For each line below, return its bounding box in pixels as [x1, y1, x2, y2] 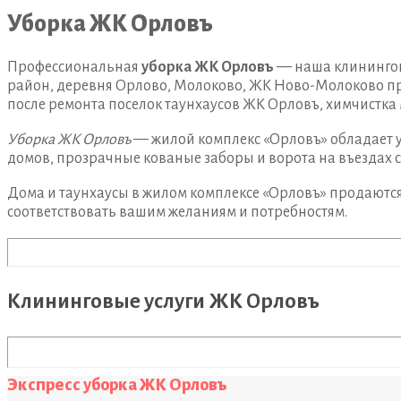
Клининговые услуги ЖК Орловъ [7, 289, 320, 312]
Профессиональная [7, 58, 141, 75]
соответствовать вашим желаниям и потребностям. [7, 203, 347, 220]
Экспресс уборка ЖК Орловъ [7, 375, 227, 394]
